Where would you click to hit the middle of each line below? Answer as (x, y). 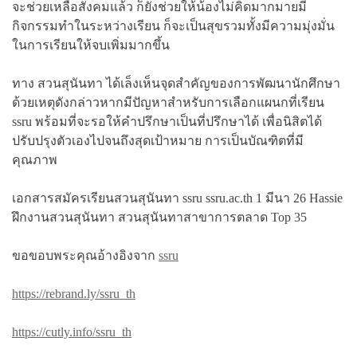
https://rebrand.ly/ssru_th (74, 293)
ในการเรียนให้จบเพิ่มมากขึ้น (91, 45)
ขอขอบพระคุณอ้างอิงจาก (85, 255)
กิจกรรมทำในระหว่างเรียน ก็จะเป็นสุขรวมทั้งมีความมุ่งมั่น (173, 25)
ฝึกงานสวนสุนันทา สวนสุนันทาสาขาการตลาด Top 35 (159, 217)
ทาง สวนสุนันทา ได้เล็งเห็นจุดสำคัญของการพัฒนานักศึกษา (176, 83)
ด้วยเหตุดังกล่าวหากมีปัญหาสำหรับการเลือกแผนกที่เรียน (168, 102)
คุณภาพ (35, 159)
